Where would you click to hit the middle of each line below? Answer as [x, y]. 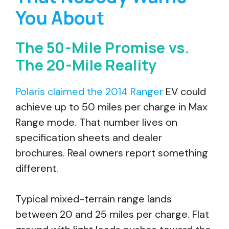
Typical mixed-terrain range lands [94, 199]
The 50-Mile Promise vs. [102, 48]
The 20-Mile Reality [86, 65]
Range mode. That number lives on [96, 122]
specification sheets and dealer [89, 138]
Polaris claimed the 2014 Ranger [89, 91]
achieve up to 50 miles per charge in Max [111, 107]
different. [37, 168]
